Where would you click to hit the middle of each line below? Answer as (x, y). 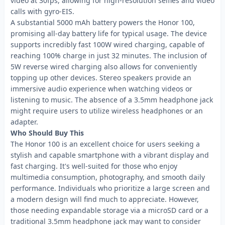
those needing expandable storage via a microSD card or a (109, 210)
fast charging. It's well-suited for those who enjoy (94, 166)
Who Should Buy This (47, 133)
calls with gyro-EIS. (42, 11)
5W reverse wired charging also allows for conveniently (104, 67)
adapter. (24, 122)
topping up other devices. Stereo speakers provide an (101, 78)
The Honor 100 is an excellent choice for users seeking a (105, 144)
